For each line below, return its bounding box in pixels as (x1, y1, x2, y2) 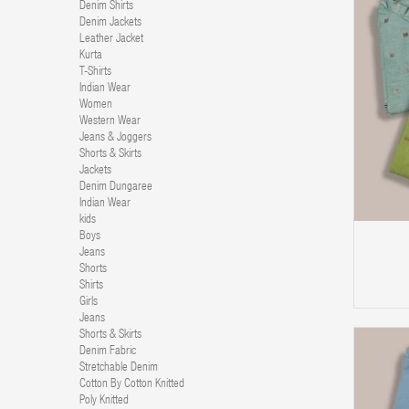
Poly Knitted (79, 395, 129, 407)
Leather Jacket (79, 34, 143, 46)
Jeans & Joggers (79, 132, 152, 144)
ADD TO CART (263, 190, 321, 207)
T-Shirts (79, 67, 111, 79)
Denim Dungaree (79, 182, 152, 194)
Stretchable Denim (79, 362, 158, 374)
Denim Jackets (79, 17, 142, 29)
